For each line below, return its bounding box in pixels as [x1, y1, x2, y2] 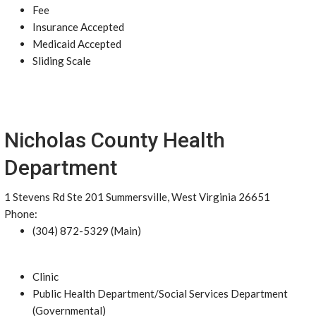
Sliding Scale [32, 54, 91, 67]
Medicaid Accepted [32, 37, 121, 50]
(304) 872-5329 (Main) [32, 224, 141, 237]
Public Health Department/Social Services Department [32, 287, 288, 300]
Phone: [4, 207, 37, 220]
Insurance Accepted [32, 20, 124, 33]
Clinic [32, 270, 59, 283]
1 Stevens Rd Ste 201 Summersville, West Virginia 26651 [4, 190, 270, 203]
